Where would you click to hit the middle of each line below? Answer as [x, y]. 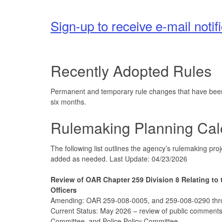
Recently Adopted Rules [131, 70]
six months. [68, 101]
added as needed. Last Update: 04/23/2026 [119, 158]
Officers [64, 190]
